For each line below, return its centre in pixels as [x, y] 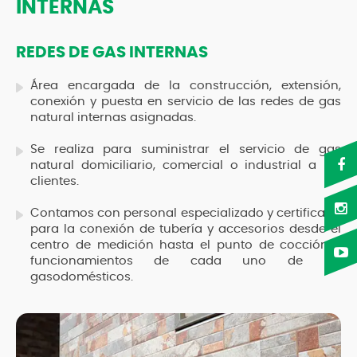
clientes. [55, 181]
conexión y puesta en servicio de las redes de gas [186, 102]
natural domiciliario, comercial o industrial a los [186, 165]
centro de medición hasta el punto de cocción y [186, 245]
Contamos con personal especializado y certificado [186, 213]
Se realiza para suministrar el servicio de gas [186, 149]
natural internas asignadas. [113, 118]
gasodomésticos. [82, 277]
